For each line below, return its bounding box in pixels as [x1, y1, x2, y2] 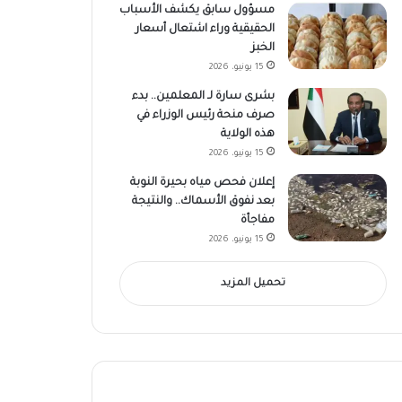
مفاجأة [240, 214, 275, 227]
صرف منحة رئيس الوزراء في [135, 109, 275, 122]
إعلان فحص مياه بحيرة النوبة [129, 176, 275, 189]
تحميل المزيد [220, 277, 285, 290]
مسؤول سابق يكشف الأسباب [118, 4, 275, 17]
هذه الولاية [220, 127, 275, 141]
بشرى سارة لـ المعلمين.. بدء [131, 90, 275, 103]
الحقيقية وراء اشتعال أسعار [135, 22, 275, 36]
